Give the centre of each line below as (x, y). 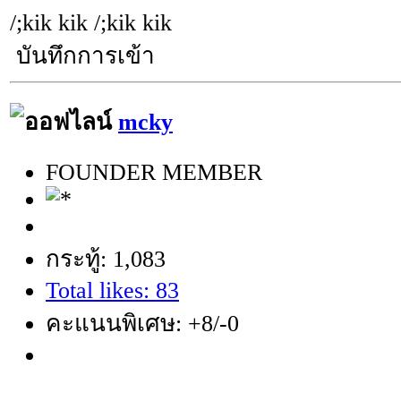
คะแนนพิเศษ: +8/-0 (142, 323)
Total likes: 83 (112, 290)
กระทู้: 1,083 (106, 259)
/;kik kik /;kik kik (91, 23)
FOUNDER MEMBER (154, 172)
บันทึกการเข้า (82, 56)
